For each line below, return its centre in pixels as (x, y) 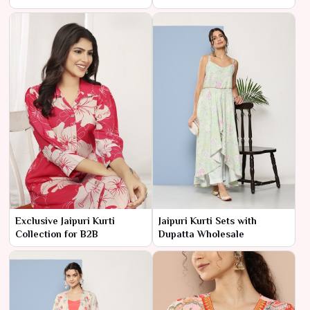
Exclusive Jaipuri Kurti (65, 220)
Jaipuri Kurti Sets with (208, 220)
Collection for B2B (57, 234)
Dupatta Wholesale (201, 234)
